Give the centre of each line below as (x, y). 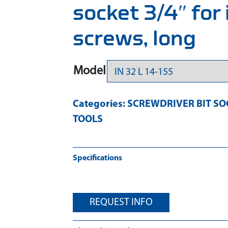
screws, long (134, 39)
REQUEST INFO (121, 203)
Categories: (100, 104)
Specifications (97, 158)
